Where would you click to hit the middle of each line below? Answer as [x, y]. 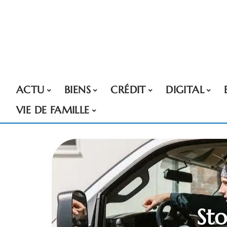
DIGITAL [185, 90]
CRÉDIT [128, 90]
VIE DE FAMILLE [53, 110]
